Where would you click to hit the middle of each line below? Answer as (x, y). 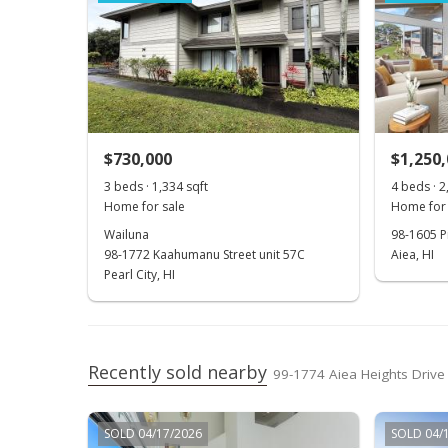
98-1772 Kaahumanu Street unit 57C (204, 254)
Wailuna (126, 234)
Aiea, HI (412, 254)
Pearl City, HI (139, 274)
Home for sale (144, 206)
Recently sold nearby (177, 372)
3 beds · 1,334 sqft (156, 186)
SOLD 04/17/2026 (153, 433)
